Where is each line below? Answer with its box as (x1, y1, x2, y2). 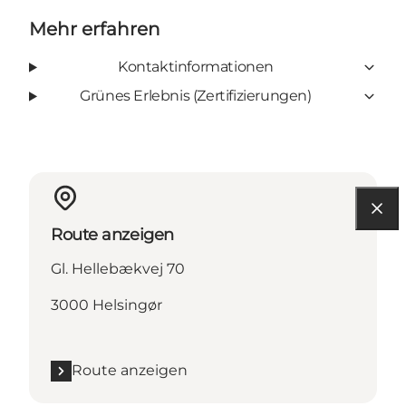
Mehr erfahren (29, 18, 160, 41)
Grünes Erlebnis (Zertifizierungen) (80, 87, 312, 105)
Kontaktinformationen (117, 58, 274, 76)
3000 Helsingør (51, 296, 162, 314)
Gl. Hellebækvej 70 (51, 260, 185, 278)
